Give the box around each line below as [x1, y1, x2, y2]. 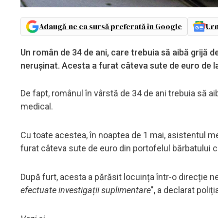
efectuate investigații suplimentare [20, 184, 151, 195]
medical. [20, 101, 53, 111]
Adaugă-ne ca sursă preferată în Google [39, 20, 182, 32]
